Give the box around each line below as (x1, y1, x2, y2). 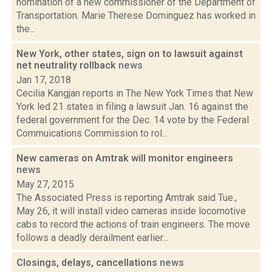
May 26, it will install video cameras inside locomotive (16, 205, 246, 217)
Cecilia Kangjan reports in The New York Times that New (16, 87, 253, 99)
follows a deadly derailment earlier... (16, 232, 168, 243)
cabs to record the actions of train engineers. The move (16, 219, 250, 230)
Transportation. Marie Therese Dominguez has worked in (16, 10, 256, 21)
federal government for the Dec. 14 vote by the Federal (16, 114, 249, 126)
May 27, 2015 (16, 178, 74, 190)
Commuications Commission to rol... (16, 127, 168, 139)
